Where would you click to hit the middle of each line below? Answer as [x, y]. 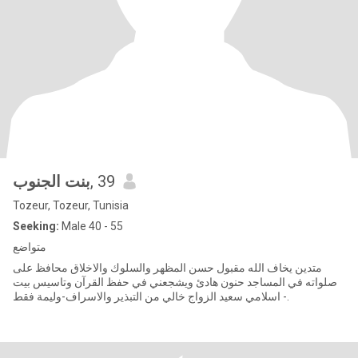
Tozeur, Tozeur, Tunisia [71, 205]
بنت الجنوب [52, 181]
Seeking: [36, 226]
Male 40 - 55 [91, 226]
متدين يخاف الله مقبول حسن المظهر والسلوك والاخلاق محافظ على [167, 268]
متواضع [30, 247]
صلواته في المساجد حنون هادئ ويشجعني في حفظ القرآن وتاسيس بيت [175, 282]
